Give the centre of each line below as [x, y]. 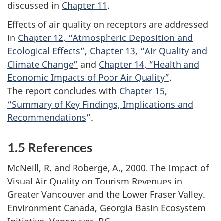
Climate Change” [43, 64]
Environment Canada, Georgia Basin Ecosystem [107, 207]
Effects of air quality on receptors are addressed [108, 24]
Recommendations [47, 118]
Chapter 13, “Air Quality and [148, 51]
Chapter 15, [143, 91]
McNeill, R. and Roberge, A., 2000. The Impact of [108, 167]
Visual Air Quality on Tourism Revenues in [95, 181]
